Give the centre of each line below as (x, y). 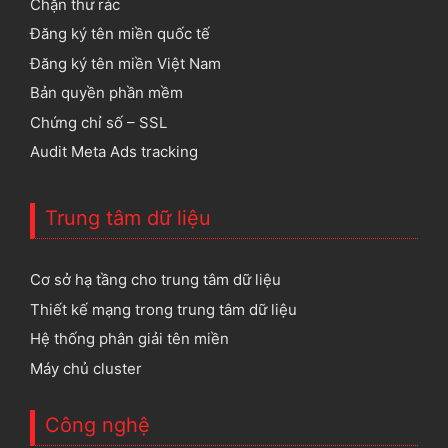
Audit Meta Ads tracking (114, 151)
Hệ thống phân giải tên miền (129, 338)
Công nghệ (97, 424)
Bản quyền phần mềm (106, 92)
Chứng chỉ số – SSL (98, 122)
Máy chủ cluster (86, 368)
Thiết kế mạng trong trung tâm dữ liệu (163, 309)
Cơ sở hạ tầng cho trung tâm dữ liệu (155, 279)
